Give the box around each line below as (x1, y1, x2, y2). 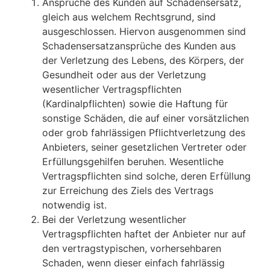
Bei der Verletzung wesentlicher (42, 213, 186, 226)
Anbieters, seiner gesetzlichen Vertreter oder (42, 141, 246, 154)
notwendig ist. (42, 199, 107, 212)
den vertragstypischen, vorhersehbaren (42, 242, 221, 255)
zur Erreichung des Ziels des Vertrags (42, 184, 213, 197)
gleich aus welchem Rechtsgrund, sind (42, 11, 216, 24)
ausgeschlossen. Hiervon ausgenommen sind (42, 25, 246, 38)
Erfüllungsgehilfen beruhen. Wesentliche (42, 155, 224, 168)
